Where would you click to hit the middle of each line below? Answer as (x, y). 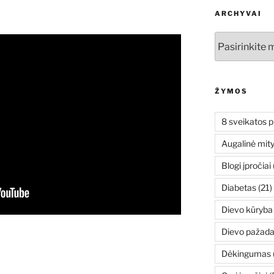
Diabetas (239, 188)
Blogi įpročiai (246, 166)
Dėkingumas (246, 254)
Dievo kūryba (247, 210)
